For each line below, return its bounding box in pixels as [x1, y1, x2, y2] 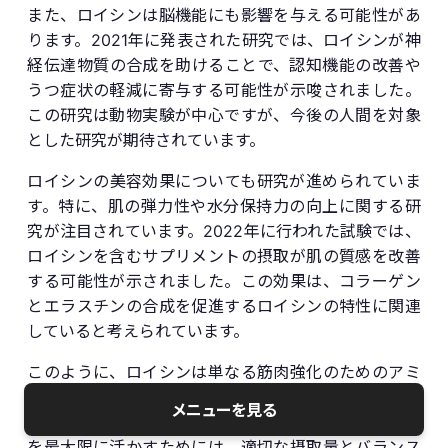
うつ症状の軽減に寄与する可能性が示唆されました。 [27, 79, 421, 100]
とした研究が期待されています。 [27, 129, 266, 150]
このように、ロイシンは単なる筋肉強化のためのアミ [27, 361, 421, 382]
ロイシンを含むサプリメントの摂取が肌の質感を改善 [27, 245, 421, 266]
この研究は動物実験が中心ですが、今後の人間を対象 [27, 104, 421, 125]
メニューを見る [171, 397, 277, 421]
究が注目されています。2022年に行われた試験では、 [27, 220, 421, 241]
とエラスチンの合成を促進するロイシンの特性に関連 [27, 295, 421, 316]
